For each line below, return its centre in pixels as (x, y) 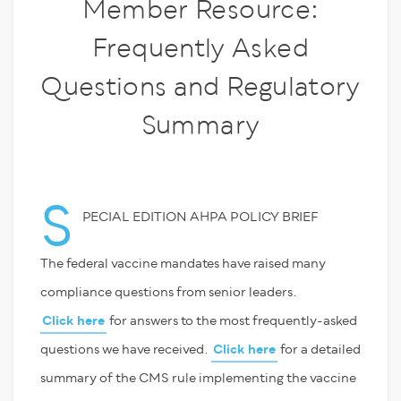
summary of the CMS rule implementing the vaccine (198, 378)
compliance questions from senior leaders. (169, 292)
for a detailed (319, 350)
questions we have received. (126, 350)
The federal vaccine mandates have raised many (183, 264)
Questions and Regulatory (200, 87)
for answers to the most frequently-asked (232, 321)
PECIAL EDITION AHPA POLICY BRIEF (200, 217)
